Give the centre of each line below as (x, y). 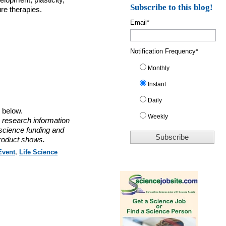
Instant (157, 84)
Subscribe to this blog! (172, 7)
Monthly (159, 68)
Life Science (38, 152)
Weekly (158, 116)
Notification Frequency (163, 51)
